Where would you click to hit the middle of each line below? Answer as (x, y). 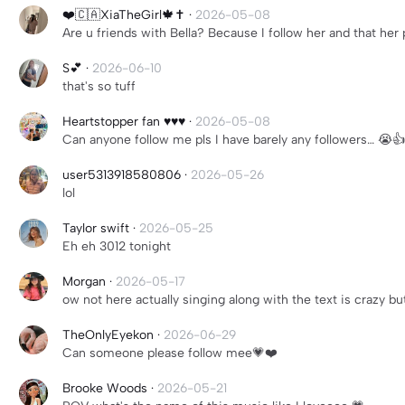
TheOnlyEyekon (108, 335)
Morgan (86, 282)
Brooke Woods (107, 388)
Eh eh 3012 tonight (117, 246)
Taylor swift (96, 228)
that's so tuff (99, 86)
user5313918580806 (122, 175)
